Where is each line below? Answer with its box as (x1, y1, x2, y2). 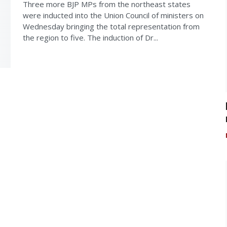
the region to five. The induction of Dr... (23, 32, 158, 43)
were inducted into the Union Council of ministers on (23, 10, 204, 20)
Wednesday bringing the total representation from (23, 21, 200, 31)
